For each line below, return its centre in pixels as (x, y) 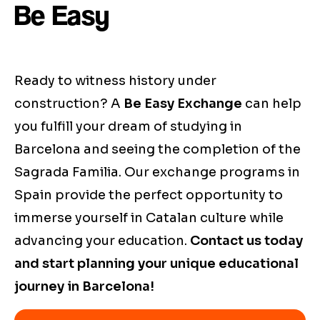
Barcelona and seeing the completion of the (157, 150)
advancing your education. (102, 241)
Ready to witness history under (115, 81)
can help (272, 104)
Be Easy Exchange (183, 104)
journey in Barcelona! (84, 287)
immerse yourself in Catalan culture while (149, 218)
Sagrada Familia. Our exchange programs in (157, 172)
